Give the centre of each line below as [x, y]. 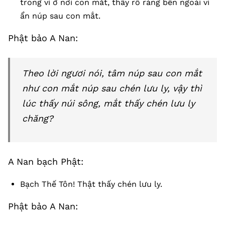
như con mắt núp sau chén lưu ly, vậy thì [112, 88]
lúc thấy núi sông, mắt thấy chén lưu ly [108, 103]
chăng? [38, 118]
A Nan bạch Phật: [46, 161]
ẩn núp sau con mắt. [60, 16]
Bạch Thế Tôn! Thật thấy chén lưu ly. [91, 184]
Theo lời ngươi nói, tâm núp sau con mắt [112, 73]
